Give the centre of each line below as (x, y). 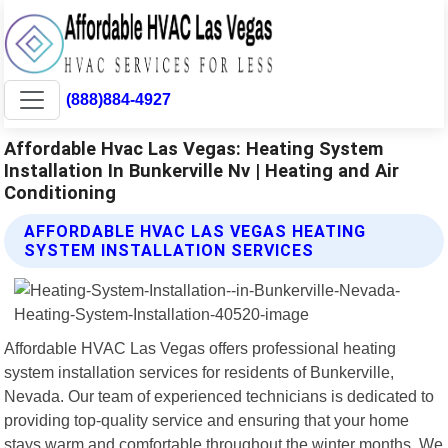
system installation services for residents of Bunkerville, (199, 371)
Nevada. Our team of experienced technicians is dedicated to (219, 395)
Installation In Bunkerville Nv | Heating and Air (202, 170)
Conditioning (60, 192)
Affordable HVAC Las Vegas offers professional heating (200, 347)
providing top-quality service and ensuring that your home (207, 419)
